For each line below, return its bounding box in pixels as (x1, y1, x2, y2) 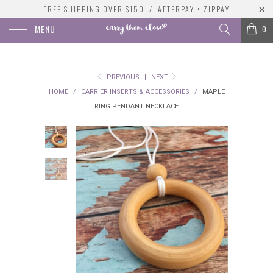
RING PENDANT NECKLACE (94, 102, 179, 110)
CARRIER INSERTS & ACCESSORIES (80, 88, 190, 96)
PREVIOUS (104, 73, 140, 81)
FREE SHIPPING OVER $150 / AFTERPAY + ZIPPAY (43, 4, 230, 14)
